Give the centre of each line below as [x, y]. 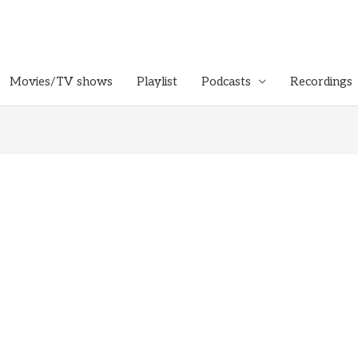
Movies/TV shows [61, 82]
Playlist [157, 82]
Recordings [321, 82]
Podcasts [226, 82]
